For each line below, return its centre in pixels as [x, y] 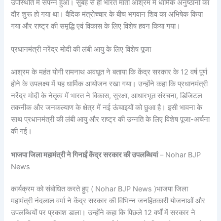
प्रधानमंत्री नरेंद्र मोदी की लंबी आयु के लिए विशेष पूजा [81, 50]
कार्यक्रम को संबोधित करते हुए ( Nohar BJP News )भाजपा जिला [100, 189]
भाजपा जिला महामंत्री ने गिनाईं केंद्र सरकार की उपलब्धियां [85, 155]
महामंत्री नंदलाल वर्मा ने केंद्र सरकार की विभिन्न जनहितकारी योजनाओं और [108, 201]
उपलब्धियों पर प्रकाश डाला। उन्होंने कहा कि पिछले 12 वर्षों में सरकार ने [103, 213]
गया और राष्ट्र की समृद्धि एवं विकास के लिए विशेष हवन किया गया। [96, 26]
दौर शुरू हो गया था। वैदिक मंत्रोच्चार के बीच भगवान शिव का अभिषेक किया [107, 14]
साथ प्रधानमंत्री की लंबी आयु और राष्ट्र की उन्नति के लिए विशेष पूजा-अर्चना [110, 120]
